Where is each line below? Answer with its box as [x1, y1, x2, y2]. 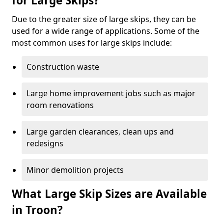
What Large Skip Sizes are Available [12, 186, 207, 201]
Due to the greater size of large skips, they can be [12, 13, 196, 25]
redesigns [27, 137, 63, 149]
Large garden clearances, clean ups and [27, 126, 174, 137]
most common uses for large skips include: [12, 37, 172, 48]
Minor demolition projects [27, 164, 124, 175]
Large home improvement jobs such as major [27, 87, 195, 99]
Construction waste [27, 61, 99, 72]
